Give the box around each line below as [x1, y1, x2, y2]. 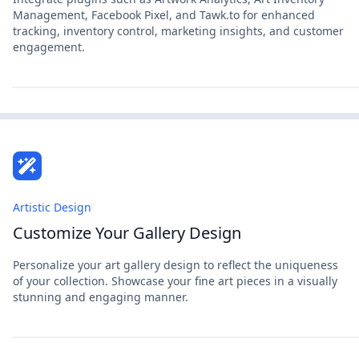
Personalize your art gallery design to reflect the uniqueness [13, 257, 338, 272]
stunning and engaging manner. [13, 289, 188, 305]
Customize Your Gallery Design [13, 222, 241, 244]
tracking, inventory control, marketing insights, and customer [13, 23, 344, 38]
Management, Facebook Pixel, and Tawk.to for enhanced [13, 7, 315, 22]
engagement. [13, 39, 85, 54]
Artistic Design [13, 200, 91, 215]
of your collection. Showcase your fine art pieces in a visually [13, 273, 337, 288]
